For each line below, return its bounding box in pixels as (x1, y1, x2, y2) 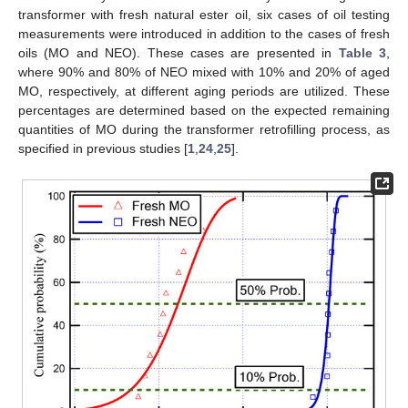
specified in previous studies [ (18, 141, 188, 157)
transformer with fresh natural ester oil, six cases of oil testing (18, 7, 390, 23)
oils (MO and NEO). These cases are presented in (18, 46, 339, 61)
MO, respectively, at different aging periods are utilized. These (18, 84, 390, 99)
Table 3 (338, 46, 387, 61)
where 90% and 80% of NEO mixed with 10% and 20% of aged (18, 65, 390, 80)
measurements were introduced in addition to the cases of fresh (18, 26, 390, 42)
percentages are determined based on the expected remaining (18, 103, 390, 118)
